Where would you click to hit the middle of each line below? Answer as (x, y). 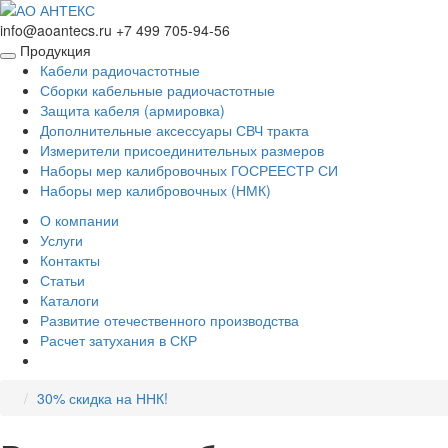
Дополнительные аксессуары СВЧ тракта (174, 130)
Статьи (62, 280)
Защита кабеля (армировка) (132, 110)
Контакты (70, 260)
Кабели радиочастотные (120, 70)
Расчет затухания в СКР (118, 340)
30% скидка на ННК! (102, 398)
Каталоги (69, 300)
